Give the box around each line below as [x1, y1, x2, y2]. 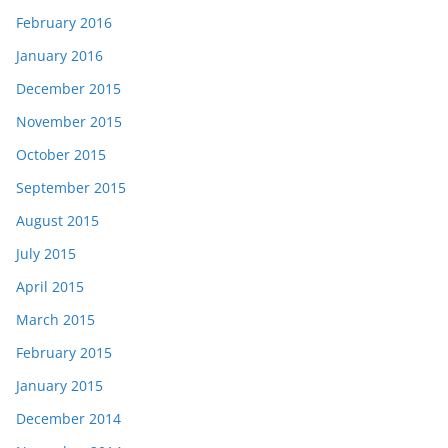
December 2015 [16, 79, 121, 99]
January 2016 [16, 46, 103, 66]
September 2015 [16, 178, 126, 198]
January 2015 [16, 376, 103, 396]
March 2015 [16, 310, 95, 330]
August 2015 [16, 211, 99, 231]
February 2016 [16, 13, 112, 33]
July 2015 [16, 244, 76, 264]
